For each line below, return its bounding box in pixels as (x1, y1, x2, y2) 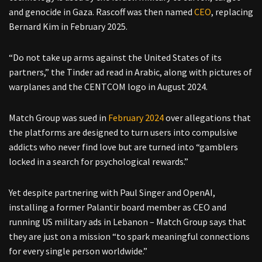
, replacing (211, 5, 253, 18)
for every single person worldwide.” (9, 244, 147, 257)
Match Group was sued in (9, 111, 108, 123)
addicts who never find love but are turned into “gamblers (9, 140, 238, 153)
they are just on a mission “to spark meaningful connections (9, 230, 250, 242)
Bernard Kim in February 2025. (9, 20, 127, 32)
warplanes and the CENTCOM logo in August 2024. (9, 80, 208, 92)
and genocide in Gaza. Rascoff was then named (9, 5, 194, 18)
